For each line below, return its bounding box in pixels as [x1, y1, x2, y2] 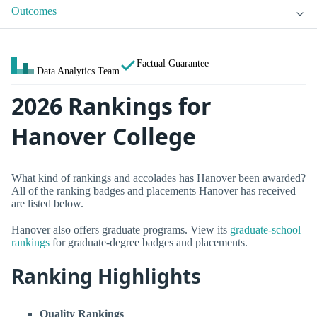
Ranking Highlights [11, 263, 201, 290]
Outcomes [11, 5, 57, 18]
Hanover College [11, 121, 196, 152]
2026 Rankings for [11, 91, 212, 122]
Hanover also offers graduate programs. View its [11, 224, 230, 236]
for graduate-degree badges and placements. [50, 236, 248, 249]
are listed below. [11, 197, 83, 209]
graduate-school [230, 224, 301, 236]
